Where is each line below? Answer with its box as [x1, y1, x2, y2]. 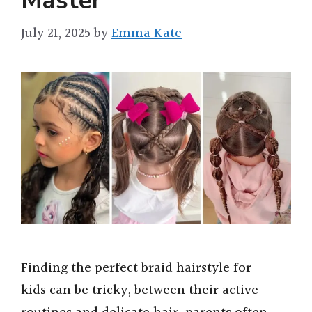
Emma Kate [111, 23, 182, 45]
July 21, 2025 [21, 23, 91, 45]
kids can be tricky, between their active [21, 280, 258, 302]
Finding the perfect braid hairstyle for [21, 258, 251, 279]
